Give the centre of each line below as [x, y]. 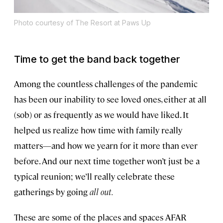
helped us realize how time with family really [98, 130]
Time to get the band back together [97, 59]
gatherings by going [52, 192]
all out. [102, 192]
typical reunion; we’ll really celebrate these [94, 176]
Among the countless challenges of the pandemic [106, 84]
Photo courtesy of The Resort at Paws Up [82, 23]
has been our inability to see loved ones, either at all [110, 99]
